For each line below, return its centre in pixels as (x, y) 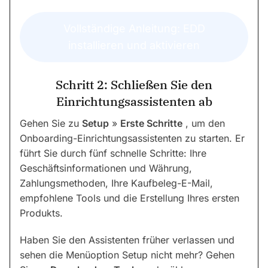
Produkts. (41, 213)
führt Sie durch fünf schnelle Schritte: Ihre (113, 153)
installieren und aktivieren (134, 45)
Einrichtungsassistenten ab (134, 101)
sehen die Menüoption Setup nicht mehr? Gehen (127, 255)
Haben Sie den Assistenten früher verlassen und (127, 240)
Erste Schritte (151, 123)
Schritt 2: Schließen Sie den (134, 84)
